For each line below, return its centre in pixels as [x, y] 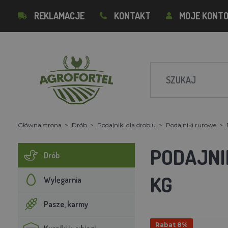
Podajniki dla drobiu [126, 125]
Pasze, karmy [66, 204]
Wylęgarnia [62, 179]
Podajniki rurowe [191, 125]
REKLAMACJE [59, 16]
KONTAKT [132, 16]
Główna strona [39, 125]
